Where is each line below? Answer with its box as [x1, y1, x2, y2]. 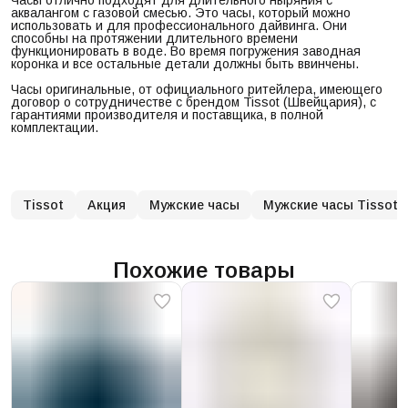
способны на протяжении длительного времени [11, 30, 298, 46]
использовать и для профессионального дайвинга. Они [11, 17, 347, 33]
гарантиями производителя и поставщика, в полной [11, 107, 323, 122]
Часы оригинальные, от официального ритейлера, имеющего [11, 81, 382, 97]
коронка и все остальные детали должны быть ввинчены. [11, 56, 359, 71]
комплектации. [11, 119, 98, 135]
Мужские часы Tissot [263, 197, 398, 212]
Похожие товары [113, 257, 295, 282]
